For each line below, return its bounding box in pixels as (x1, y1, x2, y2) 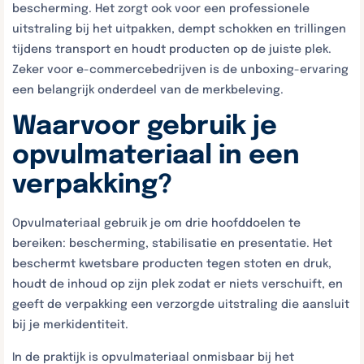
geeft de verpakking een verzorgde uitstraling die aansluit (12, 298, 349, 310)
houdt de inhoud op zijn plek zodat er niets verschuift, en (12, 278, 343, 290)
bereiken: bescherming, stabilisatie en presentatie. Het (12, 237, 332, 249)
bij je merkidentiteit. (12, 318, 128, 331)
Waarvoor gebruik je (12, 113, 277, 141)
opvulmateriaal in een (12, 142, 300, 170)
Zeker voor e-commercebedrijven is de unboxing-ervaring (12, 63, 349, 76)
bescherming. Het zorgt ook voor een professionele (12, 2, 310, 15)
